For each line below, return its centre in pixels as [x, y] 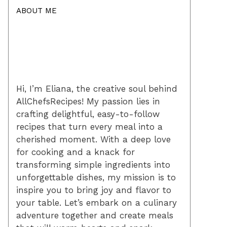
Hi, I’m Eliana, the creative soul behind [97, 88]
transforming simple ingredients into [93, 164]
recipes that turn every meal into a [89, 126]
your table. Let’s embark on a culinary [97, 202]
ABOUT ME [36, 10]
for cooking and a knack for [75, 152]
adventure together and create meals [95, 215]
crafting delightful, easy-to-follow [88, 114]
